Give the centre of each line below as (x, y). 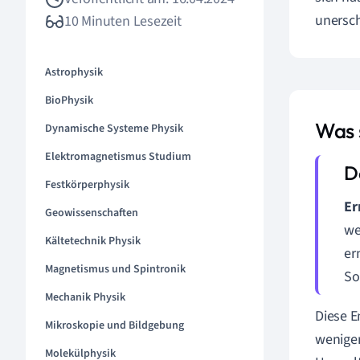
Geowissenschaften (92, 213)
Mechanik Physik (85, 297)
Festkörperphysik (87, 185)
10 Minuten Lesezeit (123, 21)
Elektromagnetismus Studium (118, 157)
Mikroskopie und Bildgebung (115, 325)
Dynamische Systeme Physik (114, 129)
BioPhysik (69, 100)
